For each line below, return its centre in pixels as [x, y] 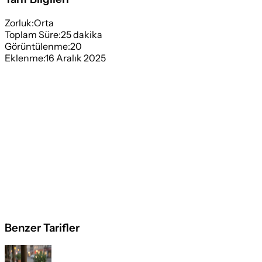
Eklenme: [25, 58]
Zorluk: [19, 23]
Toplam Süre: [33, 34]
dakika [87, 34]
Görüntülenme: [37, 46]
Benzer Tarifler [42, 227]
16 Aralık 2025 [75, 58]
